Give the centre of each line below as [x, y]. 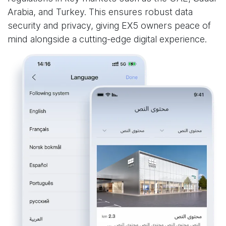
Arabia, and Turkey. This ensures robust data [100, 12]
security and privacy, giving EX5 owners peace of [109, 26]
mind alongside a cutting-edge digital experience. [107, 39]
